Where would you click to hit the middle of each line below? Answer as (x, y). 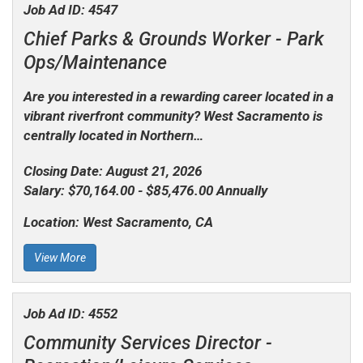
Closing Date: (64, 171)
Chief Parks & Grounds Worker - (155, 40)
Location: (53, 222)
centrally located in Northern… (113, 136)
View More (60, 258)
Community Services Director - (147, 343)
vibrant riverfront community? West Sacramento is (173, 116)
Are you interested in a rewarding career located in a (178, 97)
